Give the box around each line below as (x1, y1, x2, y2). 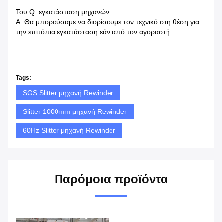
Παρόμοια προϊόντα (54, 172, 168, 186)
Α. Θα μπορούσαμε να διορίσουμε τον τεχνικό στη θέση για (16, 17, 199, 26)
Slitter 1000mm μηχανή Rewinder (23, 107, 127, 115)
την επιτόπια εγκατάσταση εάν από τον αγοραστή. (16, 27, 172, 36)
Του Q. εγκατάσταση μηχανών (16, 7, 109, 16)
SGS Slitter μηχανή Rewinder (23, 88, 113, 97)
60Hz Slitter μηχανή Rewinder (23, 126, 115, 134)
